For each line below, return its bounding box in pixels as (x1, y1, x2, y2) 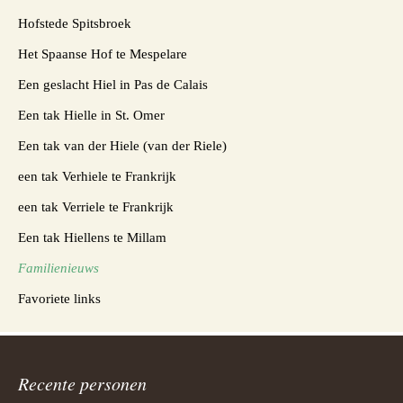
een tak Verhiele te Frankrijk (18, 168, 176, 184)
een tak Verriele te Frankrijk (18, 199, 174, 214)
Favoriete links (18, 291, 101, 306)
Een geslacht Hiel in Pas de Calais (18, 76, 208, 92)
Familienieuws (18, 260, 99, 275)
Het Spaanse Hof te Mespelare (18, 46, 187, 61)
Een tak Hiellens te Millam (18, 229, 166, 245)
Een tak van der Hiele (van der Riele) (18, 138, 227, 153)
